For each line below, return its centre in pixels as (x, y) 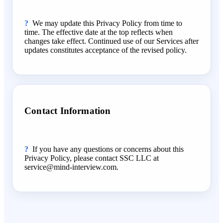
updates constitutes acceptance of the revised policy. (106, 50)
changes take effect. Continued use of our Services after (111, 41)
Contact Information (68, 111)
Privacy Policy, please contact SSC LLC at (92, 158)
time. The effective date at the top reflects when (99, 32)
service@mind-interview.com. (71, 167)
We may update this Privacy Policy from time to (107, 23)
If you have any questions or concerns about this (108, 149)
